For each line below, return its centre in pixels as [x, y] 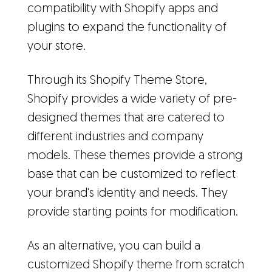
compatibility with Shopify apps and [123, 9]
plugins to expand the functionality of [127, 28]
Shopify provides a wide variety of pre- [132, 100]
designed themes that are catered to [126, 118]
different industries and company [115, 137]
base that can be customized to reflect [131, 175]
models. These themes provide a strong [135, 156]
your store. [56, 47]
